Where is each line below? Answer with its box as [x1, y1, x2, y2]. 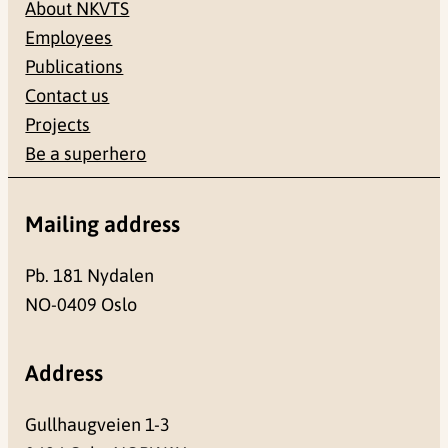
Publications [25, 56, 124, 78]
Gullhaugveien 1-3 [25, 414, 171, 436]
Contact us [25, 85, 110, 107]
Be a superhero [25, 143, 147, 165]
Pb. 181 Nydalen [25, 264, 155, 286]
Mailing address [25, 210, 181, 237]
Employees [25, 27, 113, 49]
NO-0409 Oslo [25, 293, 138, 315]
